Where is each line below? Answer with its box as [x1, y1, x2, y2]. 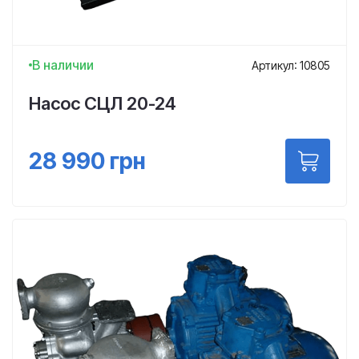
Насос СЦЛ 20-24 [29, 93, 176, 114]
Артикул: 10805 [252, 58, 330, 72]
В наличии [32, 57, 94, 73]
